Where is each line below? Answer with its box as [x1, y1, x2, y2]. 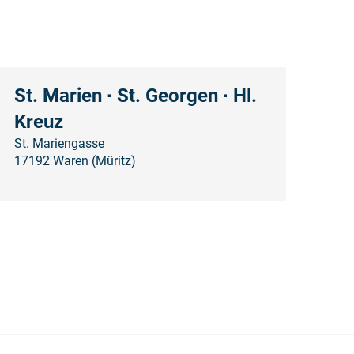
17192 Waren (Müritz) [13, 153, 136, 168]
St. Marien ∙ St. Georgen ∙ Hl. [13, 84, 257, 107]
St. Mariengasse [13, 135, 104, 151]
